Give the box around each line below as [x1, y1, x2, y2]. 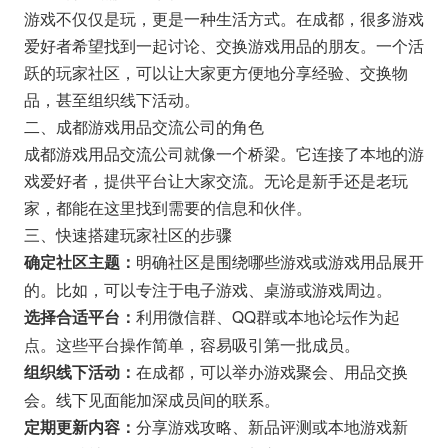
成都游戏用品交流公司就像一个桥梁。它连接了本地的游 [23, 141, 424, 164]
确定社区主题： [23, 250, 136, 273]
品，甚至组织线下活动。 [23, 87, 200, 110]
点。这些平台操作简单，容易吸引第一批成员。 [23, 332, 360, 355]
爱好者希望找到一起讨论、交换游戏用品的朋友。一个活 [23, 33, 424, 56]
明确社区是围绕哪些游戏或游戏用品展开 [135, 249, 424, 272]
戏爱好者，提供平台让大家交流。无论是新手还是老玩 [23, 168, 408, 191]
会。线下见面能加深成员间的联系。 [23, 387, 280, 410]
